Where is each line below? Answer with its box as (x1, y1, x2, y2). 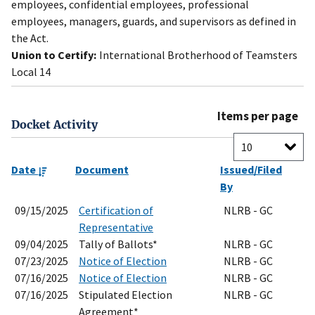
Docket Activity (11, 117, 98, 132)
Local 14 (11, 65, 51, 79)
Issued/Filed (220, 162, 282, 177)
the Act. (11, 31, 49, 46)
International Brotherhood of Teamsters (99, 48, 297, 63)
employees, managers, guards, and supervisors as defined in (11, 14, 296, 29)
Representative (79, 220, 153, 235)
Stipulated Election (79, 288, 172, 302)
